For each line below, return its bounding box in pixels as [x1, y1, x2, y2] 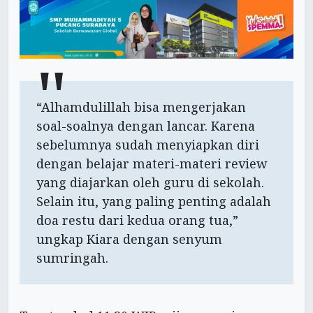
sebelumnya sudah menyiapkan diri [36, 136, 259, 154]
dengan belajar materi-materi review [36, 155, 268, 173]
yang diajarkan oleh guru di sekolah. [36, 174, 264, 191]
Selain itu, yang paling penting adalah [36, 193, 271, 210]
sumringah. [36, 249, 108, 267]
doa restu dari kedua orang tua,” [36, 212, 238, 229]
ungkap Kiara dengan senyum [36, 231, 222, 248]
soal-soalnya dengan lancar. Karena [36, 117, 255, 135]
